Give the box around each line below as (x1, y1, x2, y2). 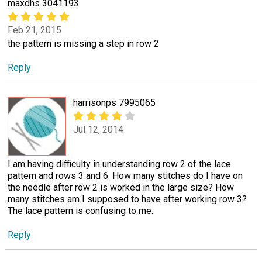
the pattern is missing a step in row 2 (8, 38, 159, 50)
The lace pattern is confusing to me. (8, 205, 153, 216)
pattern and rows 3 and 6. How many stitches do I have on (8, 170, 243, 181)
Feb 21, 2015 (8, 25, 61, 36)
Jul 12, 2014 (73, 123, 123, 135)
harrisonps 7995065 (73, 96, 156, 108)
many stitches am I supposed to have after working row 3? (8, 193, 247, 205)
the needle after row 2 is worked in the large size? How (8, 181, 234, 193)
